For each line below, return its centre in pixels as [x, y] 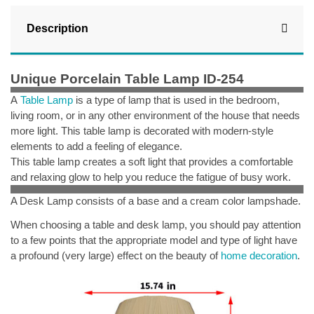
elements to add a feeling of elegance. [96, 146]
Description [57, 29]
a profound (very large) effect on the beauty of [116, 255]
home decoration [259, 255]
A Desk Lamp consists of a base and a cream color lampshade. [156, 200]
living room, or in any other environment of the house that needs [155, 115]
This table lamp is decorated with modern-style [167, 130]
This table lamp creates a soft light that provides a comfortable [152, 161]
